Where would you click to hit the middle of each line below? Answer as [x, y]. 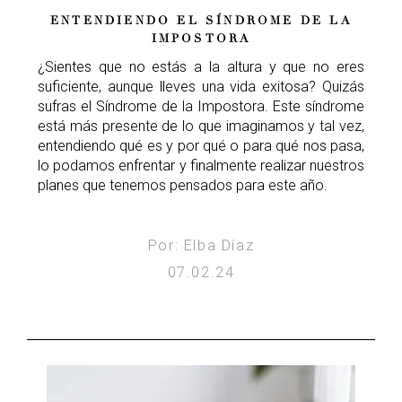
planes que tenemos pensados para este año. [183, 186]
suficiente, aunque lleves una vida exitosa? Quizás [201, 87]
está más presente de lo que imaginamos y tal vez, [201, 127]
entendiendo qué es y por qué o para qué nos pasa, [201, 146]
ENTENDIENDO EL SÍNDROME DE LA [201, 21]
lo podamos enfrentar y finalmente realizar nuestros [201, 166]
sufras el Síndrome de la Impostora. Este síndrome [201, 107]
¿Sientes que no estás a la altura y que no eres [201, 67]
